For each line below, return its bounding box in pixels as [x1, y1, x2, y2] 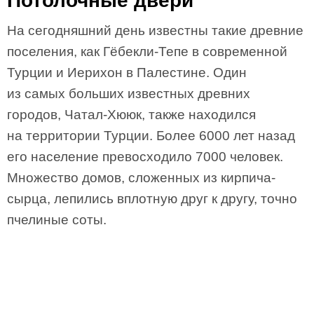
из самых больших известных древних [7, 86, 250, 101]
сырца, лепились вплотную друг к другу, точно [7, 191, 297, 206]
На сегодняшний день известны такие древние [7, 23, 303, 38]
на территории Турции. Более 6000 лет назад [7, 128, 295, 143]
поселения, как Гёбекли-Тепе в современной [7, 44, 287, 59]
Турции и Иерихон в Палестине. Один [7, 65, 247, 80]
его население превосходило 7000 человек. [7, 149, 283, 164]
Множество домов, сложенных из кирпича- [7, 170, 275, 185]
